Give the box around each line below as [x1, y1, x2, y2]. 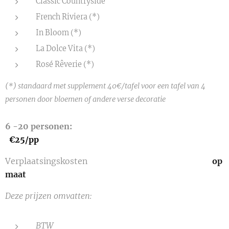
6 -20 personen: [5, 121, 209, 131]
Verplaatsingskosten [5, 156, 210, 166]
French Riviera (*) [36, 12, 100, 21]
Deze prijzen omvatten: [5, 191, 92, 201]
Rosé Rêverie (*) [36, 60, 94, 69]
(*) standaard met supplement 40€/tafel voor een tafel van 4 [5, 81, 205, 90]
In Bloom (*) [36, 28, 81, 37]
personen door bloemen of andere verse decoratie [5, 95, 166, 104]
